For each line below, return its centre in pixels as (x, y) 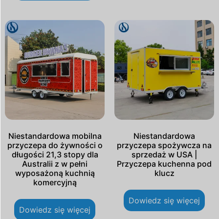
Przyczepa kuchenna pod (164, 164)
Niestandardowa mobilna (55, 136)
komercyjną (55, 183)
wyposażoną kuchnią (55, 173)
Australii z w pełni (55, 164)
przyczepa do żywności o (55, 145)
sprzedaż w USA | (164, 155)
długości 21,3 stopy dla (55, 155)
